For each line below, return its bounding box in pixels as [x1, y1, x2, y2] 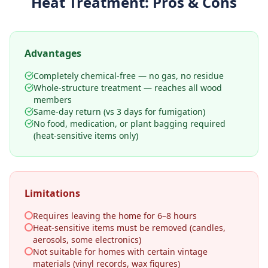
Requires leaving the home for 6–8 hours [33, 210, 197, 221]
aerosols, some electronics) [33, 234, 141, 245]
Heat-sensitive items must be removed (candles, [33, 222, 226, 233]
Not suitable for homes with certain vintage [33, 246, 208, 257]
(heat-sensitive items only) [33, 130, 138, 141]
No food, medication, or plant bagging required [33, 118, 226, 129]
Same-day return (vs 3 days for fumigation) [33, 106, 205, 117]
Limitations [25, 187, 80, 200]
